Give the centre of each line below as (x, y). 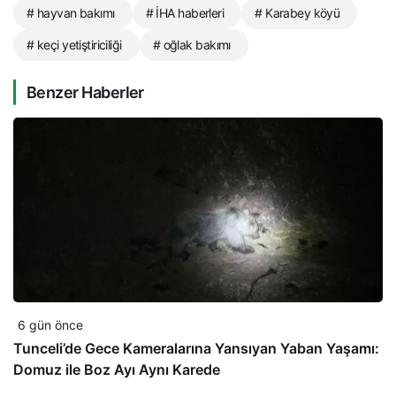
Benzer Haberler (85, 92)
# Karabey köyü (297, 12)
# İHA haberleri (185, 12)
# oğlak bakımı (191, 44)
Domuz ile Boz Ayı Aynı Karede (117, 369)
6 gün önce (50, 324)
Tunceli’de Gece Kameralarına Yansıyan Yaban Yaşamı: (196, 348)
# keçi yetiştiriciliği (74, 44)
